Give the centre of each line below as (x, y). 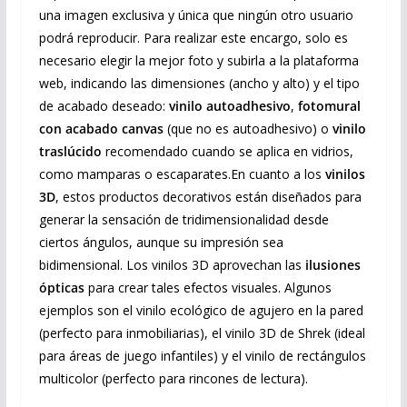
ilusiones (333, 264)
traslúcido (70, 151)
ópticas (61, 287)
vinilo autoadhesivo (229, 105)
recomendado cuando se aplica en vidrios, (227, 151)
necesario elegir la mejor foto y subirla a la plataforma (199, 60)
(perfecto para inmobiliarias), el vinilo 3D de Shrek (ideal (202, 333)
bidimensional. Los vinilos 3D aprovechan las (172, 264)
